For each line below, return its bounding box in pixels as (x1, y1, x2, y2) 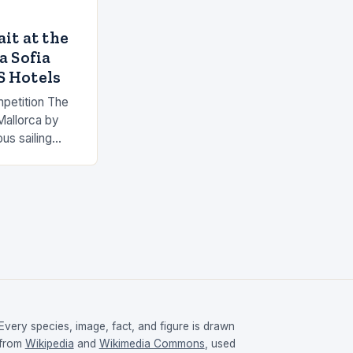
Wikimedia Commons (98, 337, 205, 351)
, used (204, 337, 236, 351)
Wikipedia (24, 337, 74, 351)
